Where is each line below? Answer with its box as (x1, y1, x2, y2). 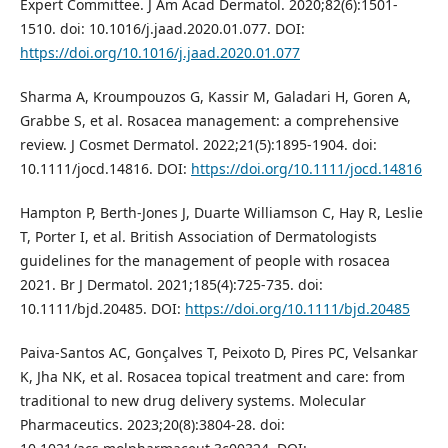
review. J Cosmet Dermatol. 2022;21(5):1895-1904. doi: (19, 135, 377, 155)
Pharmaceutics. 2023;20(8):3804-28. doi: (19, 415, 285, 435)
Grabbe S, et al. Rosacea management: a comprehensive (19, 111, 399, 131)
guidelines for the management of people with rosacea (19, 251, 390, 271)
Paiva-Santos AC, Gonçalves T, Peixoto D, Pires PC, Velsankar (19, 343, 418, 363)
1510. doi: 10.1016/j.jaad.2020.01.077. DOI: (19, 19, 305, 39)
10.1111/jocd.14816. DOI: (19, 159, 191, 179)
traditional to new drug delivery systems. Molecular (19, 391, 366, 411)
